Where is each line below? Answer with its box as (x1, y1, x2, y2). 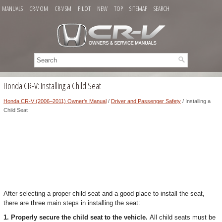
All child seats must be (150, 214, 216, 221)
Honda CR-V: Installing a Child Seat (3, 80, 101, 92)
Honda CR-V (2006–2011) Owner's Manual (3, 98, 107, 104)
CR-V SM (55, 4, 71, 13)
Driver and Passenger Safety (111, 98, 181, 104)
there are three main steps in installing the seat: (3, 199, 140, 207)
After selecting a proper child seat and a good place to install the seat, (3, 190, 205, 197)
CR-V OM (29, 4, 48, 13)
